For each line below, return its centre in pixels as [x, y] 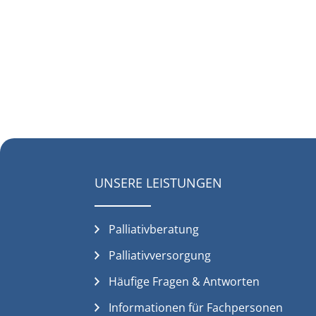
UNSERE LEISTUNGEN [159, 183]
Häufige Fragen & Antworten [184, 281]
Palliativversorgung [160, 255]
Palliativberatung [154, 229]
